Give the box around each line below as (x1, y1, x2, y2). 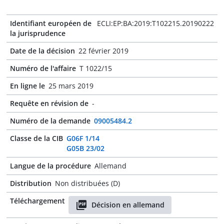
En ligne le (10, 81, 45, 90)
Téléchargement (10, 196, 65, 205)
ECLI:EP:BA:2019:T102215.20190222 (97, 18, 214, 28)
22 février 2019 (78, 46, 128, 55)
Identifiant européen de (10, 18, 91, 28)
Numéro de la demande (10, 116, 90, 125)
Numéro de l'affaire (10, 63, 76, 73)
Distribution (10, 178, 51, 188)
